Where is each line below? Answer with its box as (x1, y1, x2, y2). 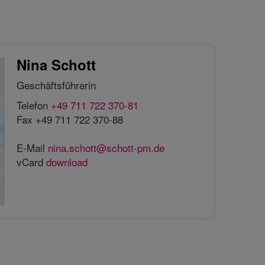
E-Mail (17, 140, 49, 155)
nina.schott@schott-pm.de (48, 140, 165, 155)
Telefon (17, 97, 51, 112)
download (46, 154, 88, 169)
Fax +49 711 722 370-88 (17, 111, 124, 127)
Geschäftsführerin (17, 77, 96, 92)
